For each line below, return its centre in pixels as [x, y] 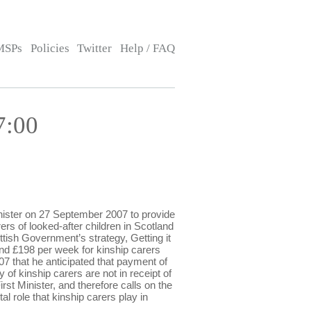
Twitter [95, 48]
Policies [50, 48]
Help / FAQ [147, 48]
